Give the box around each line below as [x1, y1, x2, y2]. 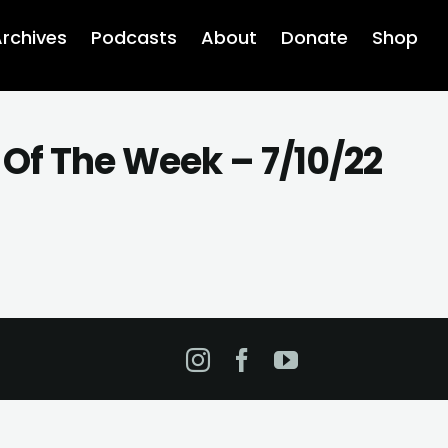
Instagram [209, 342, 335, 375]
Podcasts [91, 25, 177, 50]
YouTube [297, 342, 402, 375]
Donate [281, 25, 348, 50]
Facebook [253, 342, 370, 375]
